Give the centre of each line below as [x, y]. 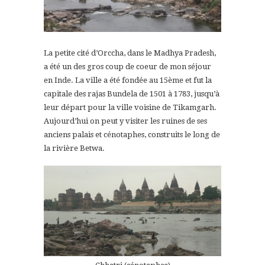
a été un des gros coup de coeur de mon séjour [127, 66]
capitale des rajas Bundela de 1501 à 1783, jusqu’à [132, 93]
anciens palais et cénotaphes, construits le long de [132, 134]
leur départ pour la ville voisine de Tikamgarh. [130, 107]
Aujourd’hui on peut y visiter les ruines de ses [125, 121]
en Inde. [59, 80]
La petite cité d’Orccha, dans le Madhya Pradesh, [130, 53]
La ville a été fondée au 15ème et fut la [143, 80]
